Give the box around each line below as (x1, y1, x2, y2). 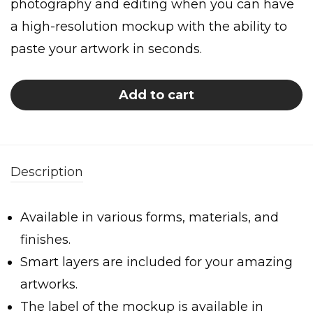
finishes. (20, 231, 71, 247)
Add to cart (119, 87, 194, 103)
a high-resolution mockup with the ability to (10, 18, 287, 34)
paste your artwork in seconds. (10, 41, 202, 57)
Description (10, 163, 83, 180)
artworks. (20, 276, 78, 292)
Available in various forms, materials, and (20, 209, 279, 225)
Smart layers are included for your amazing (20, 254, 293, 270)
